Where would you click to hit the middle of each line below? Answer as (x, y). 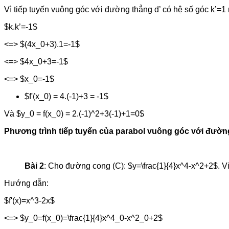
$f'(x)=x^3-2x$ (29, 200)
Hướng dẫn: (26, 183)
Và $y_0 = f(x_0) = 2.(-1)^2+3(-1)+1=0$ (74, 113)
